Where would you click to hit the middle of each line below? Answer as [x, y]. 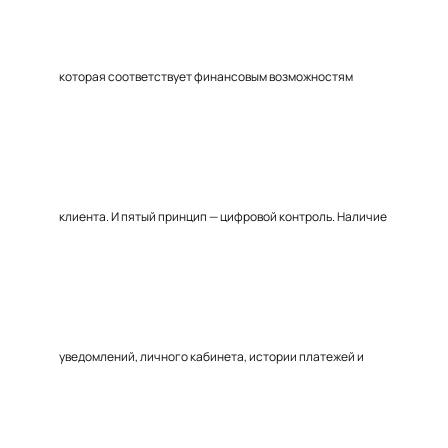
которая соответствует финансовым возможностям [206, 76]
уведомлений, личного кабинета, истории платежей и [211, 356]
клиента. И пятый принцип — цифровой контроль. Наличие [223, 216]
